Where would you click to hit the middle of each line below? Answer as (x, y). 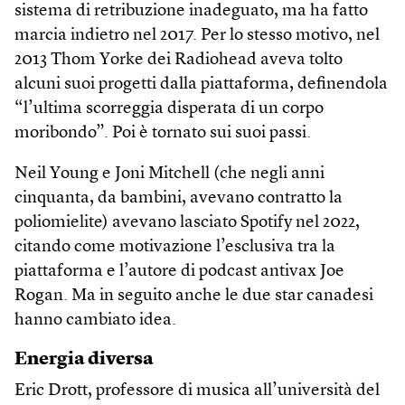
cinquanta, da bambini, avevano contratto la (179, 198)
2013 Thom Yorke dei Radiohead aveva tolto (179, 60)
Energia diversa (84, 359)
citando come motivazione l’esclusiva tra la (175, 247)
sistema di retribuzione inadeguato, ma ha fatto (191, 11)
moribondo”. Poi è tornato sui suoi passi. (163, 133)
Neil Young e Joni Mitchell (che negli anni (170, 174)
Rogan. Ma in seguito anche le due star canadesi (194, 296)
